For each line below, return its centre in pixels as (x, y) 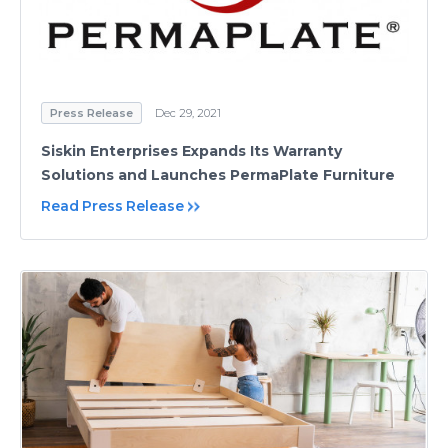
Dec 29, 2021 (188, 112)
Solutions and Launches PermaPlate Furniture (218, 174)
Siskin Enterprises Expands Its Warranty (191, 150)
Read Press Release (112, 205)
